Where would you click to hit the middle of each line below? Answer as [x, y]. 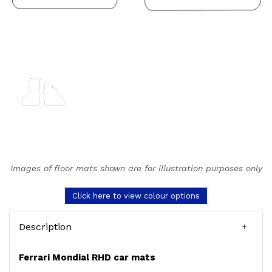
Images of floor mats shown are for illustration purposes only [136, 168]
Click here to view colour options [136, 196]
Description [45, 227]
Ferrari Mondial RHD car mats [87, 258]
